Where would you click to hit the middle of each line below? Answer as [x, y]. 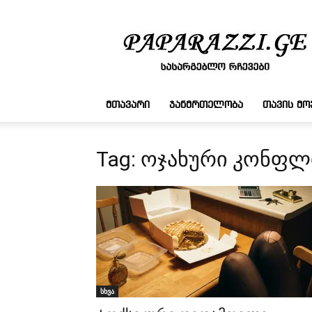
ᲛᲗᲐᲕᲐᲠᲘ [128, 105]
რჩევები [232, 41]
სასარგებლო [244, 26]
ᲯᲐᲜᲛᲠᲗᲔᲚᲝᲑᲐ [206, 105]
